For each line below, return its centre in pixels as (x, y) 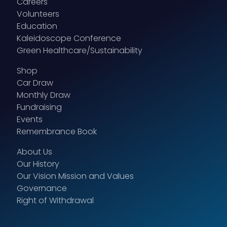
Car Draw (35, 83)
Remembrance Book (57, 132)
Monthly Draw (44, 95)
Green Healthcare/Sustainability (80, 51)
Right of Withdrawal (55, 201)
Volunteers (38, 14)
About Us (34, 152)
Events (30, 120)
